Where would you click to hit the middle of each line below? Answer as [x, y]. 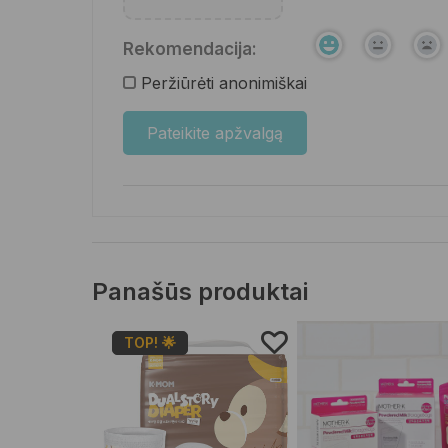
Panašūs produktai [200, 291]
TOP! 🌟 [150, 342]
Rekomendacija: [190, 48]
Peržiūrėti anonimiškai [224, 82]
